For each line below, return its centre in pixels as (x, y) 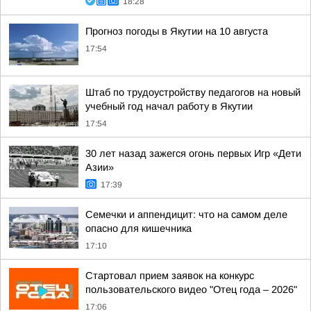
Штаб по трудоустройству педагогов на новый (193, 92)
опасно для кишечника (138, 228)
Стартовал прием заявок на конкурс (170, 276)
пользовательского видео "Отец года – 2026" (191, 289)
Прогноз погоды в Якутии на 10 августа (177, 31)
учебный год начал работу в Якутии (169, 106)
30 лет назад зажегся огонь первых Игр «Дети (193, 153)
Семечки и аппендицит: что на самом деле (186, 215)
